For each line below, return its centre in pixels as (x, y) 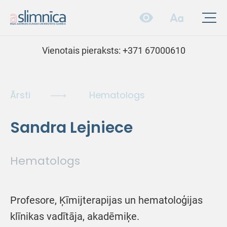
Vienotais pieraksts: (82, 50)
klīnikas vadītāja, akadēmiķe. (75, 216)
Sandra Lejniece (71, 127)
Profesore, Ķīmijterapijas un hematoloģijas (106, 200)
